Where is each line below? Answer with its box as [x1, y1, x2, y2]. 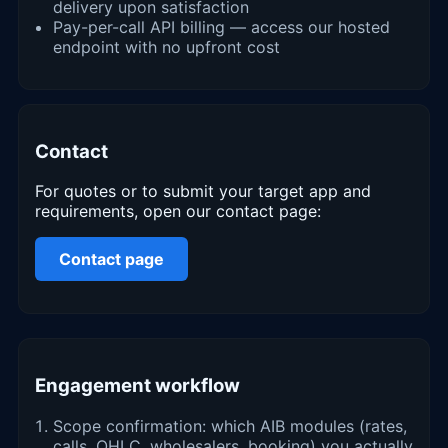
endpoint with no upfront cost [53, 37, 280, 57]
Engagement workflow [35, 374, 240, 398]
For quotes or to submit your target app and [35, 181, 371, 202]
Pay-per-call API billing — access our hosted [53, 17, 390, 37]
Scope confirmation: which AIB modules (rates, [53, 415, 407, 436]
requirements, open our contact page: [35, 201, 321, 222]
